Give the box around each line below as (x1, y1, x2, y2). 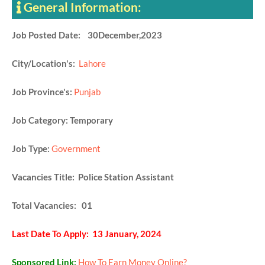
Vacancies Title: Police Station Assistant (12, 172, 174, 183)
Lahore (79, 58, 106, 69)
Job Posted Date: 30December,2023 (12, 30, 162, 41)
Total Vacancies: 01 (12, 200, 92, 211)
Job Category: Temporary (12, 115, 117, 126)
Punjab (74, 86, 101, 98)
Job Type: (12, 143, 50, 154)
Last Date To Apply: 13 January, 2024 (12, 228, 161, 240)
